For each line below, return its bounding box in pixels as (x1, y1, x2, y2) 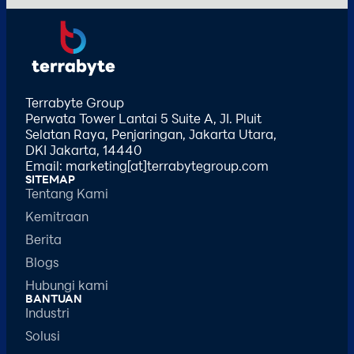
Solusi (25, 326, 60, 344)
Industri (25, 303, 70, 321)
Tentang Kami (25, 184, 108, 201)
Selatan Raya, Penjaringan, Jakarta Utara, (25, 125, 277, 142)
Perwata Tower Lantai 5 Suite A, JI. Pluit (25, 109, 262, 126)
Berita (25, 230, 62, 247)
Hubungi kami (25, 276, 108, 293)
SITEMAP (25, 171, 75, 186)
